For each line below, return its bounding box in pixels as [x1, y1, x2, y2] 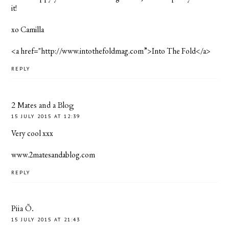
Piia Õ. [11, 203, 34, 214]
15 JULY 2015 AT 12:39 [11, 112, 81, 120]
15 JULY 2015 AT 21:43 [11, 216, 81, 223]
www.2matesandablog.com [11, 149, 96, 160]
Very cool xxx [11, 127, 54, 139]
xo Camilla [11, 24, 44, 35]
